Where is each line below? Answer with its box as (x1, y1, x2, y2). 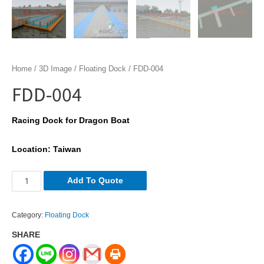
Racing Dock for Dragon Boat (12, 116, 130, 126)
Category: (12, 210, 45, 219)
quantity (11, 202, 41, 212)
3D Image (39, 64, 72, 73)
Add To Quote (67, 176, 123, 185)
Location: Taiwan (12, 145, 81, 154)
